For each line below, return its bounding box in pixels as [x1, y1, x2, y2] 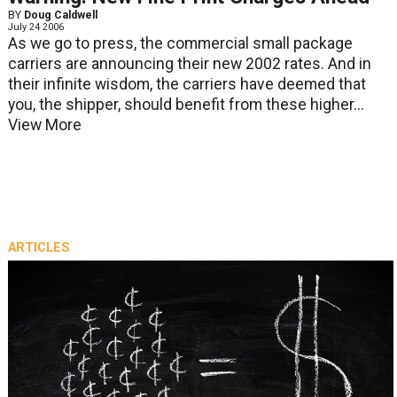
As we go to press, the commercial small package [7, 34, 353, 52]
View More [7, 115, 82, 134]
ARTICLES [7, 238, 70, 255]
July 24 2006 [7, 20, 64, 33]
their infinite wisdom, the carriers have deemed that [7, 74, 366, 93]
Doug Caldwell [23, 8, 97, 21]
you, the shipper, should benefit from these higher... [7, 95, 364, 113]
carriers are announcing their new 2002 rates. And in [7, 54, 371, 73]
